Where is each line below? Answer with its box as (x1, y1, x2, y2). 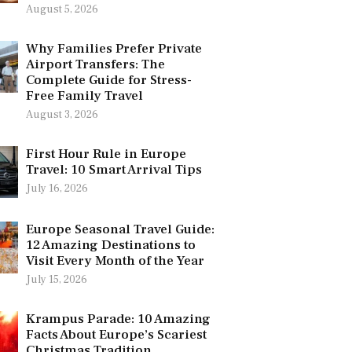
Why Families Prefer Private (26, 40, 202, 58)
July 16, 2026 (26, 181, 88, 196)
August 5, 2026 (26, 2, 98, 17)
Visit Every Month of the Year (26, 252, 204, 270)
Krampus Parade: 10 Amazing (26, 310, 211, 328)
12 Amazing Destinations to (26, 236, 196, 255)
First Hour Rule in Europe (26, 145, 186, 163)
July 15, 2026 (26, 273, 87, 288)
